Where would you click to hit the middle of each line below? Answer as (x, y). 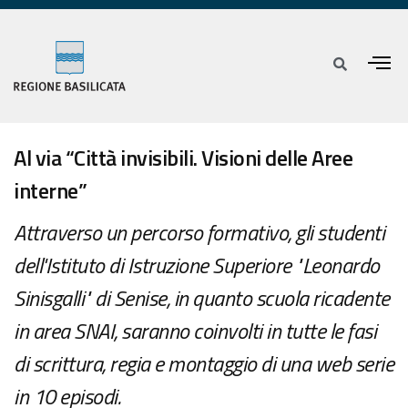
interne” (50, 191)
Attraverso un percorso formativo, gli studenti (199, 233)
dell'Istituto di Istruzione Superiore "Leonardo (197, 265)
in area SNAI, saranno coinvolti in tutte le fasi (195, 331)
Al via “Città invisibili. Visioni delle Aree (183, 158)
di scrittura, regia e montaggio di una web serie (204, 364)
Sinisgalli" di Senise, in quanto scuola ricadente (202, 298)
